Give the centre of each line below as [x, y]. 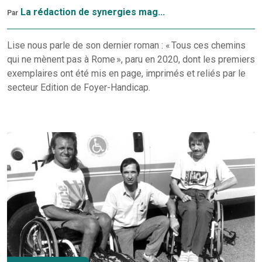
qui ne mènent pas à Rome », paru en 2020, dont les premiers [131, 60]
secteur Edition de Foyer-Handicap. [79, 88]
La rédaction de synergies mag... [93, 12]
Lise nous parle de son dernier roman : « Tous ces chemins [126, 46]
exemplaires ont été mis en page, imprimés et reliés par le [126, 74]
